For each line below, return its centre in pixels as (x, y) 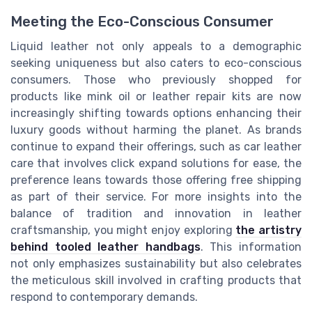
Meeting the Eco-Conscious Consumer (142, 22)
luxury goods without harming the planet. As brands (156, 130)
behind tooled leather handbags (106, 247)
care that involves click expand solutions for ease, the (156, 163)
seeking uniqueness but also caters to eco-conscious (156, 63)
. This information (251, 247)
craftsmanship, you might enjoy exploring (123, 230)
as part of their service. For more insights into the (156, 197)
